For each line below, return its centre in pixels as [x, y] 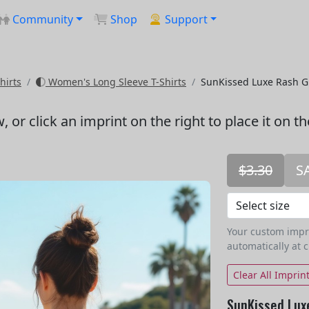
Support [186, 19]
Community [43, 19]
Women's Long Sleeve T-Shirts [116, 82]
